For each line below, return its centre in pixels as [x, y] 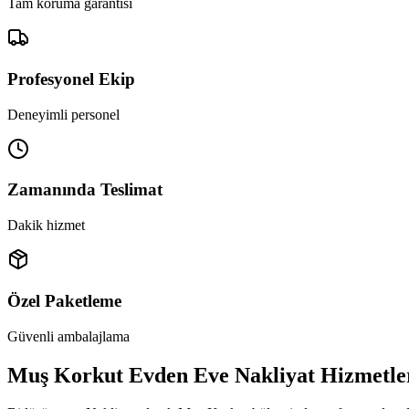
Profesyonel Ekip [71, 79]
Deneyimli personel [63, 114]
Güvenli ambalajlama [68, 336]
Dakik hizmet [46, 225]
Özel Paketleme [64, 300]
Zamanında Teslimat [85, 190]
